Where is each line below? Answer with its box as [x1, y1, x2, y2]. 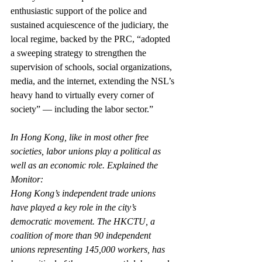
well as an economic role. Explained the [11, 160, 160, 170]
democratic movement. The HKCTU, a [11, 216, 157, 226]
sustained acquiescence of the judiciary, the [11, 20, 171, 30]
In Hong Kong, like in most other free [11, 132, 151, 142]
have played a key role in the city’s [11, 202, 139, 212]
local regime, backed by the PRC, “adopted [11, 34, 173, 44]
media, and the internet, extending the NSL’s [11, 76, 177, 86]
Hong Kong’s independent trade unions [11, 188, 158, 198]
